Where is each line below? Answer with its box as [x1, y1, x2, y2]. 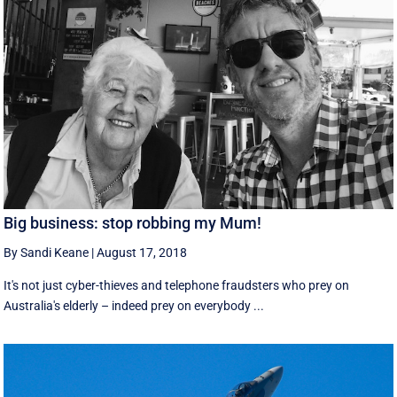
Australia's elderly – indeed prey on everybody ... [4, 298, 265, 313]
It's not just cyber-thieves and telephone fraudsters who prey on [4, 277, 350, 292]
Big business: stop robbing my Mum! [4, 213, 262, 232]
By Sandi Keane [4, 245, 90, 260]
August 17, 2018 [97, 245, 188, 260]
